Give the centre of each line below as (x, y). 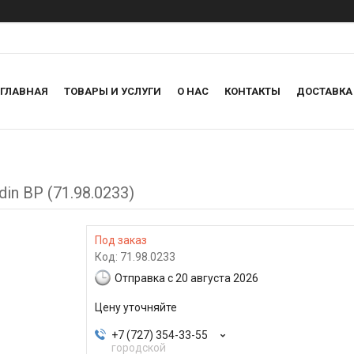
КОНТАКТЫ (252, 92)
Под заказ (121, 241)
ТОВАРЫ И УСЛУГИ (113, 92)
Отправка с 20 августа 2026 (186, 278)
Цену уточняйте (136, 308)
